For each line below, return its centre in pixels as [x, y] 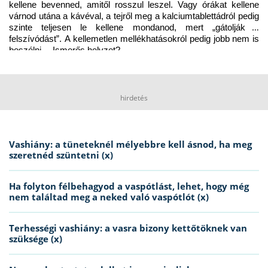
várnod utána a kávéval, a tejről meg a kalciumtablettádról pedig [134, 16]
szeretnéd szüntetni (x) [61, 155]
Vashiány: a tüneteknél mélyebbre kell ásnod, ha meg [130, 144]
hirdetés [134, 98]
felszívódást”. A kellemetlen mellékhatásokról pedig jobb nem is [134, 39]
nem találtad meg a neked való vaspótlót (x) [109, 197]
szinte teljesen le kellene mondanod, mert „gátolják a [134, 27]
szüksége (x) [36, 238]
